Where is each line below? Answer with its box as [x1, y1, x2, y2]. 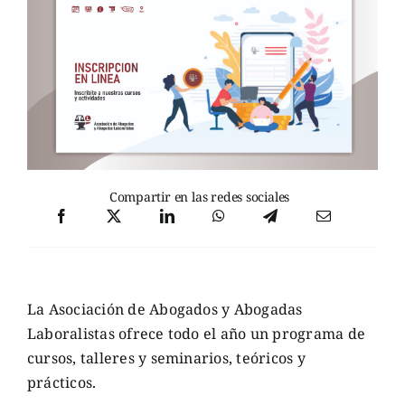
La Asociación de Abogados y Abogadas [26, 299, 303, 320]
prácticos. [26, 372, 97, 393]
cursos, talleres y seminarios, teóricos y [26, 348, 306, 369]
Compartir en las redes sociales [108, 188, 290, 206]
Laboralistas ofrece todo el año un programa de [26, 324, 366, 344]
